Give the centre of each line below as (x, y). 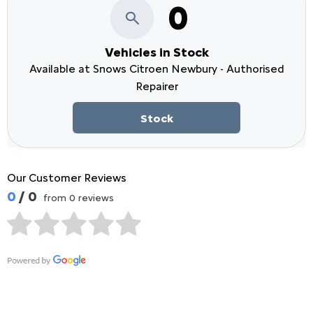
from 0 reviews (79, 198)
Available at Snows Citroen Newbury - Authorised (156, 69)
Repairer (156, 87)
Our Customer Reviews (67, 178)
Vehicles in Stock (156, 53)
